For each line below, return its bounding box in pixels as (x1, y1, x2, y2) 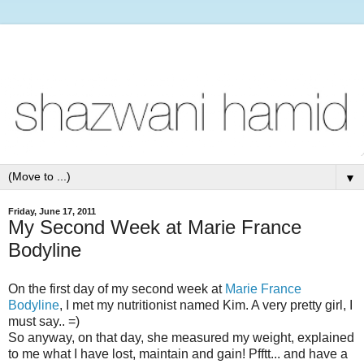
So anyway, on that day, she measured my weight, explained (8, 330, 354, 344)
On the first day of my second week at (8, 281, 225, 296)
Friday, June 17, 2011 (8, 206, 96, 216)
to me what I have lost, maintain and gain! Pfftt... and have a (8, 346, 348, 361)
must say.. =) (8, 314, 80, 328)
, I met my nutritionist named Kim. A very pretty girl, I (59, 297, 353, 312)
